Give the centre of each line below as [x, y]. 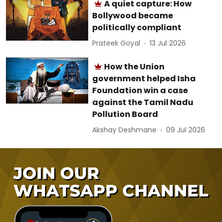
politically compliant [137, 27]
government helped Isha [144, 78]
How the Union [135, 66]
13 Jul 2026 [168, 43]
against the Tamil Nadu [143, 102]
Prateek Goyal [116, 43]
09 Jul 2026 [186, 130]
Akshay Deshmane [125, 130]
